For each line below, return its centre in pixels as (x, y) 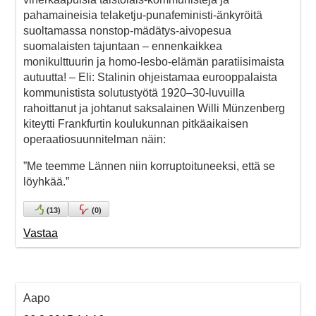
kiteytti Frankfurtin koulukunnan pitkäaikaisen (136, 123)
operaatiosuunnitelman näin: (95, 139)
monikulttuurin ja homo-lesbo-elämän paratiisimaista (154, 61)
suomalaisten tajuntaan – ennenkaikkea (123, 46)
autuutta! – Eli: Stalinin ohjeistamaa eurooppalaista (150, 77)
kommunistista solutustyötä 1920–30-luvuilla (134, 92)
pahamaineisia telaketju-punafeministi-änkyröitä (143, 15)
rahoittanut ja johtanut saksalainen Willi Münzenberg (154, 108)
